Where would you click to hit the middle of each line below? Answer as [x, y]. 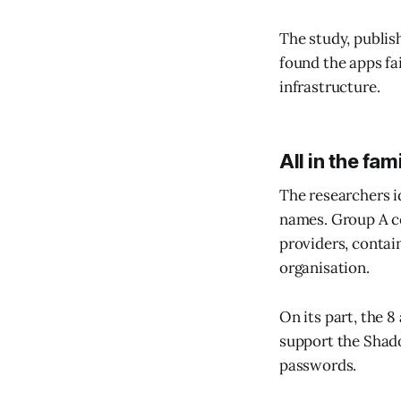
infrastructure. [330, 86]
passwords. [318, 365]
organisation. [324, 267]
